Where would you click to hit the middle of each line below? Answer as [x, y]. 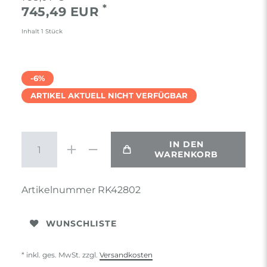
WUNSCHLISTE [81, 223]
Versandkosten [126, 255]
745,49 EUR [62, 12]
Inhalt [31, 32]
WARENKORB [186, 155]
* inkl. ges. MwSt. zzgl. [60, 255]
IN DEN [186, 145]
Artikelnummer [60, 190]
